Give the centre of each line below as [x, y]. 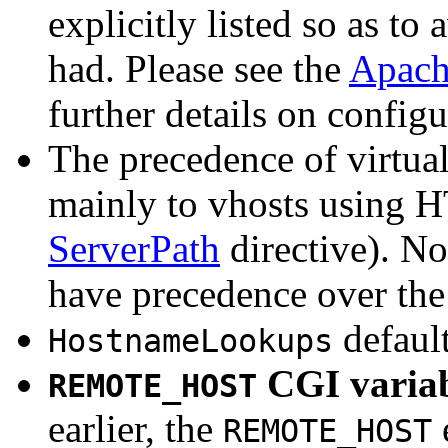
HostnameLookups [190, 341]
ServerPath [134, 249]
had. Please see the [198, 69]
